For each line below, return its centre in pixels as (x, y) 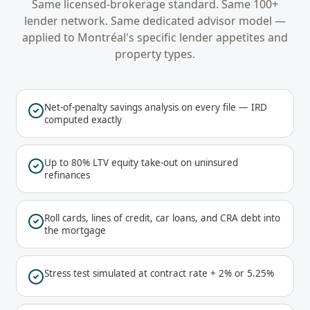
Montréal (102, 37)
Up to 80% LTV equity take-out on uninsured (141, 163)
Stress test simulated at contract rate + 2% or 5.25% (159, 273)
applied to (50, 37)
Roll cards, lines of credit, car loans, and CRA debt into (162, 218)
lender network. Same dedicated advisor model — (155, 21)
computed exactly (83, 120)
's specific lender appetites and (207, 37)
